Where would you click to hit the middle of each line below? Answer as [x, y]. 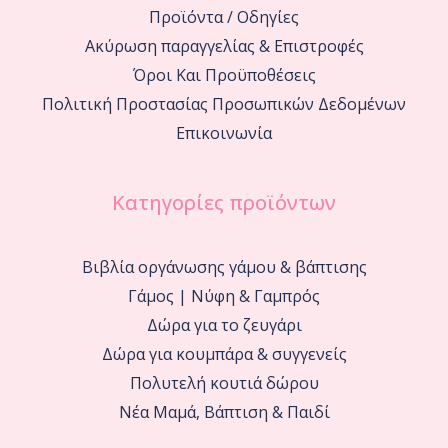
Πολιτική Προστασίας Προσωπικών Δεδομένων [224, 103]
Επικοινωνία [224, 132]
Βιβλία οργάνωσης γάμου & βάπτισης [224, 266]
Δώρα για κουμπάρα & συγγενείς [224, 353]
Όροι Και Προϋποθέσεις [224, 74]
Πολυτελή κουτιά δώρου [224, 382]
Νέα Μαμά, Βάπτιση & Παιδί [224, 411]
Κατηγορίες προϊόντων [224, 202]
